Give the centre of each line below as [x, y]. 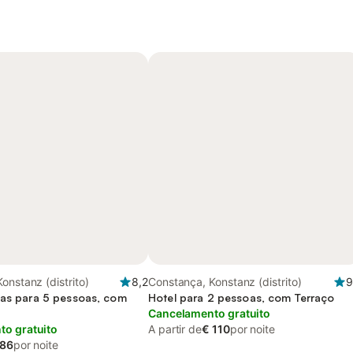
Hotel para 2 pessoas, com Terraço [242, 297]
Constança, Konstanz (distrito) [225, 282]
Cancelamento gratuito [210, 313]
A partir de [175, 329]
